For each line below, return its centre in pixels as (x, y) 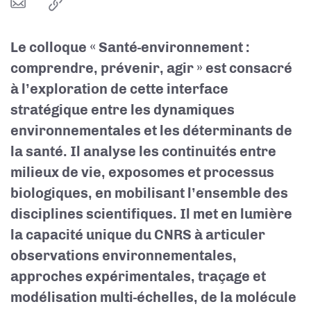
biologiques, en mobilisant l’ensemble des (149, 193)
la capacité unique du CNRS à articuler (138, 235)
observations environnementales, (124, 255)
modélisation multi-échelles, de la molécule (153, 297)
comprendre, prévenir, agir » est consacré (151, 68)
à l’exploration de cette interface (119, 89)
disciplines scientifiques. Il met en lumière (151, 214)
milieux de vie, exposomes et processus (142, 172)
